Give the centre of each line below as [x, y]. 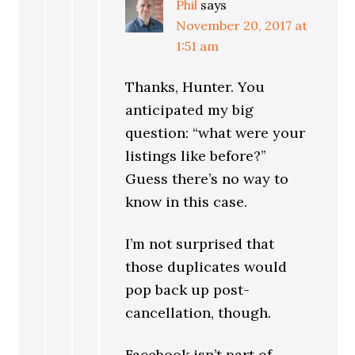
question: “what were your [216, 133]
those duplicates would [206, 267]
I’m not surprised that [200, 244]
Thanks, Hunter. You [195, 87]
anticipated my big [190, 110]
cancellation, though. [198, 313]
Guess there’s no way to [207, 179]
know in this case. [187, 202]
